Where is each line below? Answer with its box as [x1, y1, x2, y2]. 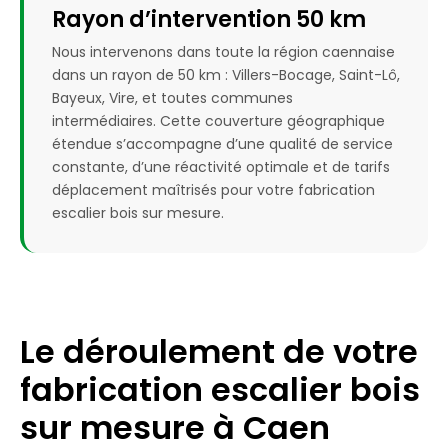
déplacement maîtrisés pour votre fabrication [52, 180, 375, 201]
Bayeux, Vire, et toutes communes [52, 88, 293, 109]
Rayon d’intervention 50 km [52, 4, 366, 36]
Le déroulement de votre [20, 329, 418, 375]
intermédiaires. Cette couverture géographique [52, 111, 385, 132]
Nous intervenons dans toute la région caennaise [52, 42, 395, 63]
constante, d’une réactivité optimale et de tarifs [52, 157, 390, 178]
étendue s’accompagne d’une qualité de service [52, 134, 393, 155]
